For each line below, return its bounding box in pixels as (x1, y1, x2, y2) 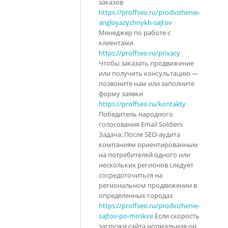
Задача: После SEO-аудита (99, 129, 180, 139)
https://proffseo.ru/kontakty (99, 99, 186, 108)
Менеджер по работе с (99, 27, 170, 37)
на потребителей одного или (99, 150, 190, 159)
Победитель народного (99, 109, 173, 119)
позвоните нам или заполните (99, 78, 194, 88)
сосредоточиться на (99, 170, 162, 180)
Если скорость (153, 211, 199, 220)
